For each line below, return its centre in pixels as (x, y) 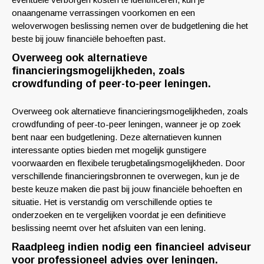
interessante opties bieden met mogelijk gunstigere (109, 150)
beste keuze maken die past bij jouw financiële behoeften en (127, 189)
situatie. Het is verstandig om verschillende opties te (112, 202)
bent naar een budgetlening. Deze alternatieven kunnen (117, 137)
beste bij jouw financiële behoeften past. (89, 39)
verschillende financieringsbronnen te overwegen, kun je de (126, 176)
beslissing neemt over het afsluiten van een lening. (109, 228)
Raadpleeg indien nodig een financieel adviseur (131, 247)
